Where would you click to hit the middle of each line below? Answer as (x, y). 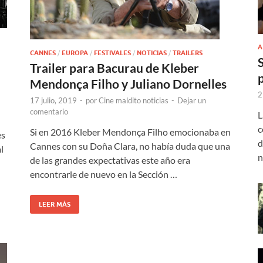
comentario (49, 112)
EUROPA (75, 53)
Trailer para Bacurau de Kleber (114, 68)
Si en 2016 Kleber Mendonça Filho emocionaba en (130, 132)
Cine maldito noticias (134, 101)
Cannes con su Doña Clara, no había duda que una (130, 146)
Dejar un (192, 101)
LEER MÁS (55, 205)
